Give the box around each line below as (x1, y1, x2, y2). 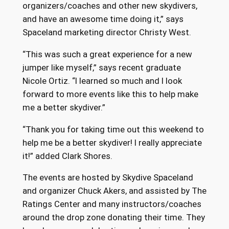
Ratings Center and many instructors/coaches (22, 199, 201, 210)
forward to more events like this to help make (22, 88, 198, 99)
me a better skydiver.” (22, 102, 105, 112)
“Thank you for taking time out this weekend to (22, 124, 204, 134)
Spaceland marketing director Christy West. (22, 27, 191, 37)
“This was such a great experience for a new (22, 49, 192, 59)
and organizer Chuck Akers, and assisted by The (22, 186, 207, 196)
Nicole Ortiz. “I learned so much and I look (22, 75, 182, 86)
